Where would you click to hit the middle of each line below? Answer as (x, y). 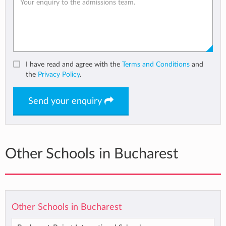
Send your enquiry (66, 101)
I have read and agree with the (74, 64)
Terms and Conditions (156, 64)
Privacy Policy (59, 74)
